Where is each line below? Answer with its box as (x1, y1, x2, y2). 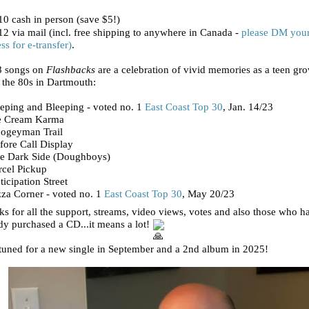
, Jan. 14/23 (223, 101, 273, 113)
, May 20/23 (182, 188, 235, 200)
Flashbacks (46, 64, 95, 76)
